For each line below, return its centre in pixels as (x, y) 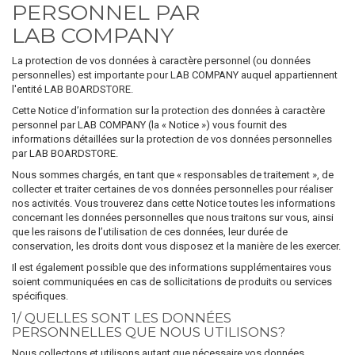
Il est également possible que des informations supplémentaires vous (172, 267)
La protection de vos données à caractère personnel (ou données (161, 61)
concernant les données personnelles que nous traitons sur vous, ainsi (173, 218)
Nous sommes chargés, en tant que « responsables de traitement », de (173, 175)
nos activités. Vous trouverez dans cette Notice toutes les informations (174, 203)
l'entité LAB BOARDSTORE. (73, 89)
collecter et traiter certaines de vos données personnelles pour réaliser (172, 189)
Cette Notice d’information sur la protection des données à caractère (168, 111)
